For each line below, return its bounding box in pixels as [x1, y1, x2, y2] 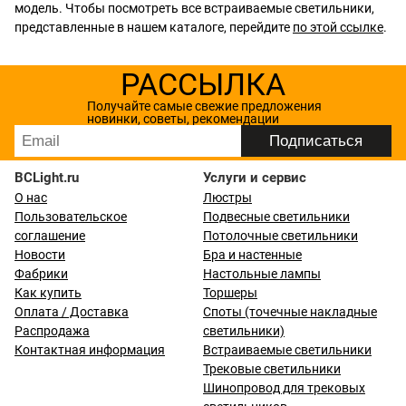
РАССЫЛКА [121, 66, 285, 102]
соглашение [14, 228, 85, 243]
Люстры [203, 190, 252, 205]
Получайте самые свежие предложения [86, 99, 322, 113]
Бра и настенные [203, 247, 302, 262]
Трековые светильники [203, 362, 341, 376]
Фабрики [14, 266, 68, 281]
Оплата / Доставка [14, 304, 129, 319]
